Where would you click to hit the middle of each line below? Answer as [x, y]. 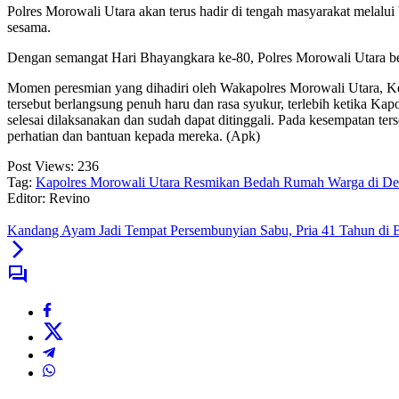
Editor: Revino [49, 199]
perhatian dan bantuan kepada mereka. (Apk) [134, 136]
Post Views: [41, 167]
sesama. [29, 28]
